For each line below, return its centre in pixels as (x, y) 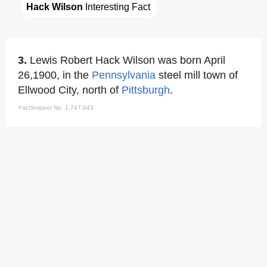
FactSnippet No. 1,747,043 (56, 107)
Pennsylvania (124, 75)
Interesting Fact (117, 7)
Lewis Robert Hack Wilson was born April (128, 60)
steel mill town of (197, 75)
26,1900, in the (55, 75)
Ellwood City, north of (70, 90)
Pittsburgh (146, 90)
